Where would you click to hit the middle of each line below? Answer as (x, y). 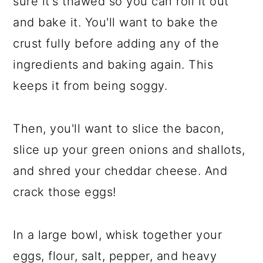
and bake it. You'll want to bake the (116, 22)
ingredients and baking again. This (113, 65)
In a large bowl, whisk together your (118, 235)
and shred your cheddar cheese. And (120, 171)
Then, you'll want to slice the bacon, (119, 129)
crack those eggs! (65, 192)
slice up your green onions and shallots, (129, 150)
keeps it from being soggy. (90, 86)
